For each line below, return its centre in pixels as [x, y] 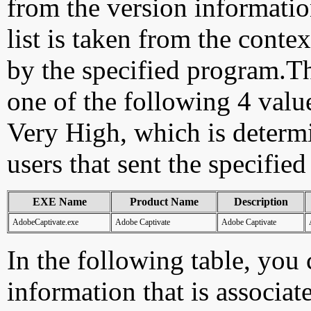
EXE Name [59, 202]
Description [261, 202]
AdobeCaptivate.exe [45, 222]
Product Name [164, 202]
